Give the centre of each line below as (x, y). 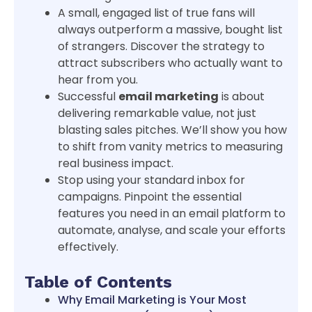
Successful (88, 97)
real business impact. (116, 164)
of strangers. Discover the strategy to (161, 47)
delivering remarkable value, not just (157, 114)
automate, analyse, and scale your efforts (172, 231)
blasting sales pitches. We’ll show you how (172, 130)
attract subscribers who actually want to (170, 63)
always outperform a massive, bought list (170, 30)
